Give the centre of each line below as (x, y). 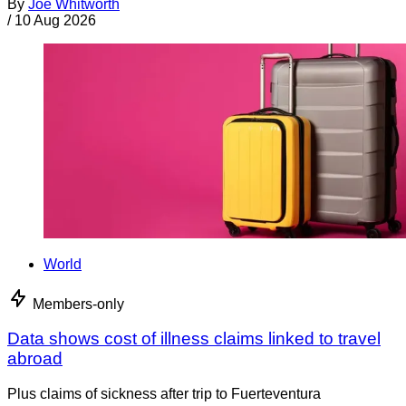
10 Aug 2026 (55, 20)
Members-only (78, 304)
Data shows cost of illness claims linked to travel (194, 339)
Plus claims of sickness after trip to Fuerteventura (164, 393)
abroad (35, 359)
